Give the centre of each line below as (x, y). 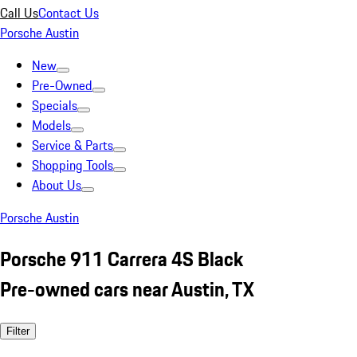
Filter (18, 331)
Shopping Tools (73, 165)
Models (51, 125)
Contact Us (69, 13)
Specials (55, 105)
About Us (57, 185)
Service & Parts (73, 145)
